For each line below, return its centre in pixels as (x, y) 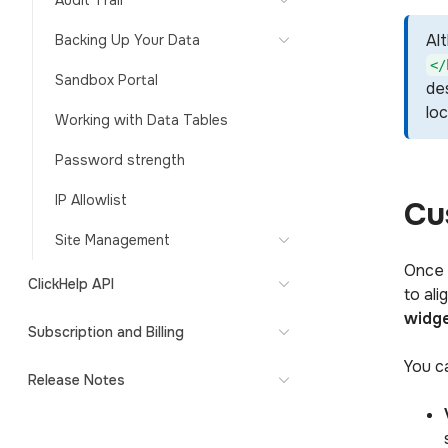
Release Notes (76, 380)
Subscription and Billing (106, 332)
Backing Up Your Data (127, 40)
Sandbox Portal (106, 80)
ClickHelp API (71, 284)
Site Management (112, 240)
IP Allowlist (91, 200)
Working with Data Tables (141, 120)
